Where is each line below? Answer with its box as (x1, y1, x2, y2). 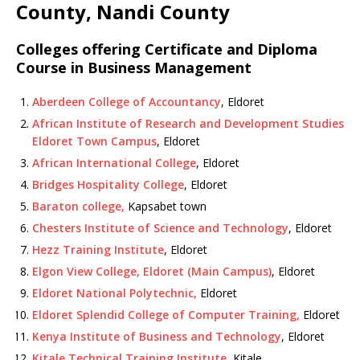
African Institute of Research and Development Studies (32, 116, 344, 131)
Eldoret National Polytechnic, (32, 285, 197, 301)
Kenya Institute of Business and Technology (32, 329, 281, 344)
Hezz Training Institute (32, 242, 164, 257)
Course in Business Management (16, 58, 252, 77)
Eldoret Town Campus (32, 133, 157, 149)
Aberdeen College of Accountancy (32, 94, 221, 109)
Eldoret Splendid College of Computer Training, (32, 307, 300, 322)
